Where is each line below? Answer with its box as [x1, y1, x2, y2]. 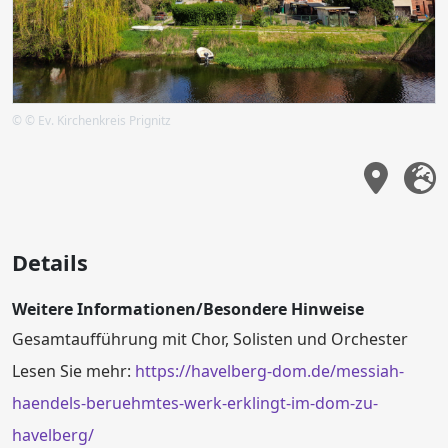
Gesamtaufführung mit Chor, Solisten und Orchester [12, 327, 408, 350]
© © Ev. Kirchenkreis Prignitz [12, 111, 171, 129]
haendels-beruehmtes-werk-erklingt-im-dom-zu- [12, 391, 378, 414]
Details [12, 247, 88, 277]
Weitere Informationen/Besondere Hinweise [12, 297, 364, 320]
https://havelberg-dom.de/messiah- [135, 359, 404, 382]
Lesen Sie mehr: [12, 359, 135, 382]
